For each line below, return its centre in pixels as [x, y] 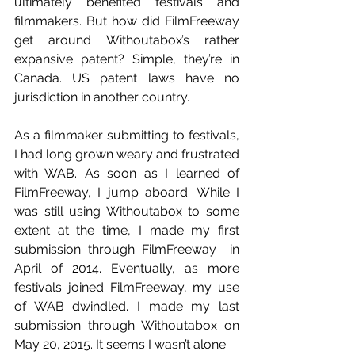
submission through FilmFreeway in [127, 249]
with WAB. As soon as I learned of [127, 173]
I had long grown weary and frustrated [127, 154]
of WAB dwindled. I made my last [127, 306]
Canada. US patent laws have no [127, 78]
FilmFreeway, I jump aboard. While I [127, 192]
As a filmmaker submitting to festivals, [127, 135]
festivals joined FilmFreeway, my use [127, 287]
